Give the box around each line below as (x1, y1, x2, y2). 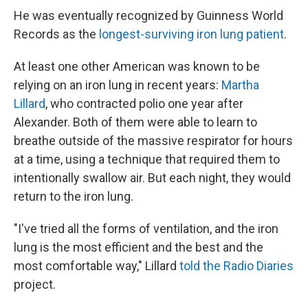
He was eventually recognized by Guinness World (14, 8, 283, 23)
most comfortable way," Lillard (14, 258, 179, 273)
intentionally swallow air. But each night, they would (14, 170, 291, 185)
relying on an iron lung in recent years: (14, 77, 221, 92)
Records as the (14, 26, 99, 41)
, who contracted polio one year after (45, 96, 243, 111)
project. (14, 276, 56, 291)
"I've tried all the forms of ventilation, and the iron (14, 221, 278, 236)
